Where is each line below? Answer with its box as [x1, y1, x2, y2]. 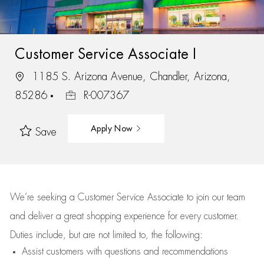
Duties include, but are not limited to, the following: [9, 230, 203, 240]
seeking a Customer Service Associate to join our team [34, 193, 245, 202]
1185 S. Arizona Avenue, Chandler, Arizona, [28, 71, 230, 82]
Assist [21, 247, 44, 256]
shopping [86, 212, 124, 221]
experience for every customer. [124, 212, 239, 221]
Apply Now [90, 124, 136, 133]
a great [55, 212, 87, 221]
